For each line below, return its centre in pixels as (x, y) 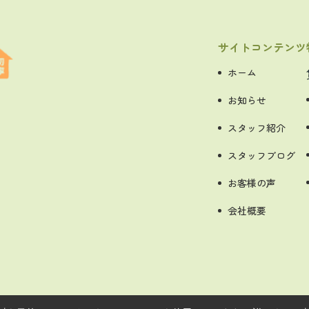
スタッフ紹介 (257, 128)
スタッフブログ (261, 155)
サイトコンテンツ (262, 47)
